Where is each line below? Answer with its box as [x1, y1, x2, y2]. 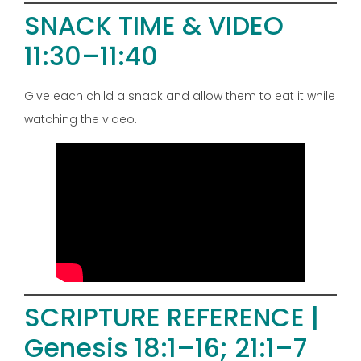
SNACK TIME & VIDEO [24, 7, 284, 44]
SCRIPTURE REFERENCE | [24, 298, 319, 335]
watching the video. [24, 111, 137, 128]
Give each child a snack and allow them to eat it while [24, 88, 335, 105]
